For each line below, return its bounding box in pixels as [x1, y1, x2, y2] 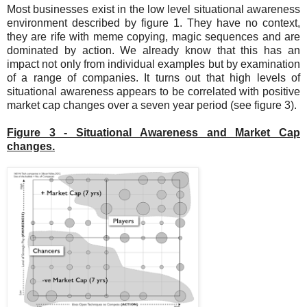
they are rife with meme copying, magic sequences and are [7, 30, 300, 42]
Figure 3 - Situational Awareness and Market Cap [7, 126, 300, 138]
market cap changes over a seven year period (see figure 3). [7, 99, 297, 111]
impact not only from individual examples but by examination [7, 58, 300, 70]
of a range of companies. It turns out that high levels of [7, 71, 300, 84]
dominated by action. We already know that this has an [7, 44, 300, 56]
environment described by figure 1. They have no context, [7, 16, 300, 29]
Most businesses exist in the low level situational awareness [7, 3, 300, 15]
